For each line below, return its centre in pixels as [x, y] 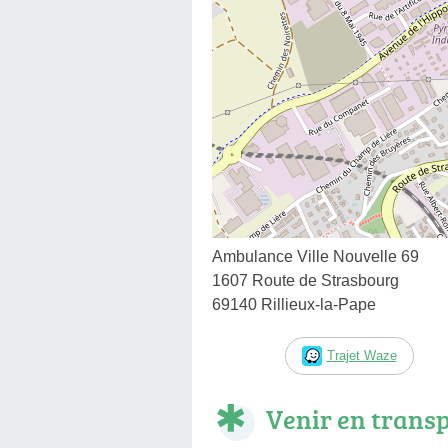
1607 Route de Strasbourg [305, 280]
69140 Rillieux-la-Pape [294, 304]
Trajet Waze [361, 355]
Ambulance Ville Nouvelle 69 [315, 256]
